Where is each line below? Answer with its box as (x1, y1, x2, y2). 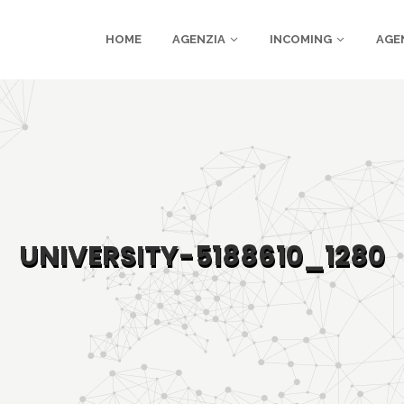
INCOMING (270, 32, 332, 46)
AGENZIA (172, 32, 225, 46)
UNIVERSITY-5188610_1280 (19, 237, 385, 275)
